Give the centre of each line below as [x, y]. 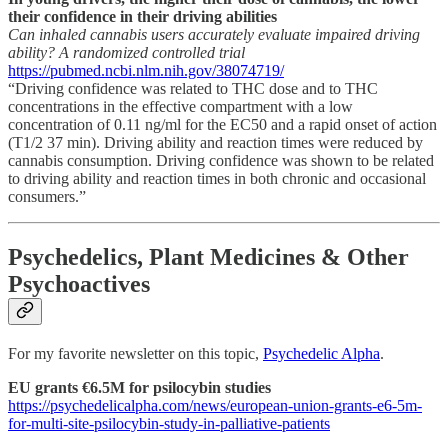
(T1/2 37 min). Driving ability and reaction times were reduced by [215, 143]
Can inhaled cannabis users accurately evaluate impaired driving [214, 35]
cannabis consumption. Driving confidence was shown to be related [221, 161]
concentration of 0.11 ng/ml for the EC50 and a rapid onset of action [222, 125]
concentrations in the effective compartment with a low [180, 107]
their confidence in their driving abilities [142, 17]
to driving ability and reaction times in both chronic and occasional [217, 179]
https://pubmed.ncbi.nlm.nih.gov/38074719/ [146, 71]
